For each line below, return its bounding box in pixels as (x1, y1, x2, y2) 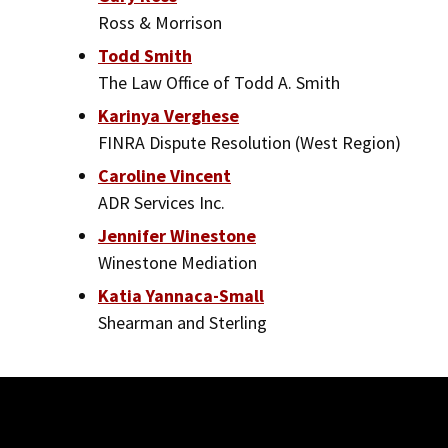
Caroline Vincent (98, 163, 231, 187)
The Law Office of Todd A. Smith (98, 70, 340, 94)
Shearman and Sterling (98, 310, 267, 334)
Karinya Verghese (98, 103, 239, 127)
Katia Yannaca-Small (98, 283, 264, 307)
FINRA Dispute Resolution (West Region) (98, 130, 401, 154)
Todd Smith (98, 43, 192, 67)
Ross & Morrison (98, 10, 222, 34)
